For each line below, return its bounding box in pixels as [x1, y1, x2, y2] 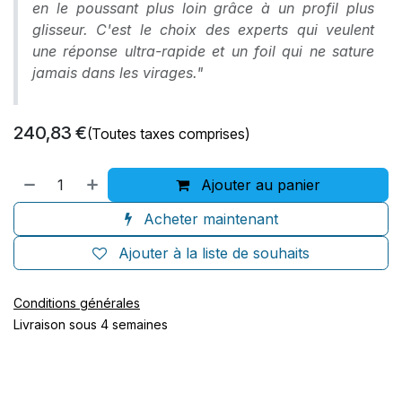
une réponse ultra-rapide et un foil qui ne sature [32, 41, 374, 60]
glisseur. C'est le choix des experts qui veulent [32, 20, 374, 39]
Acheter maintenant [138, 209, 278, 228]
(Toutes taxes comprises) [87, 124, 249, 143]
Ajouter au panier [197, 175, 321, 194]
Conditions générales [13, 294, 140, 310]
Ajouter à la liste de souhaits [118, 243, 310, 262]
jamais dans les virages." [32, 63, 203, 82]
